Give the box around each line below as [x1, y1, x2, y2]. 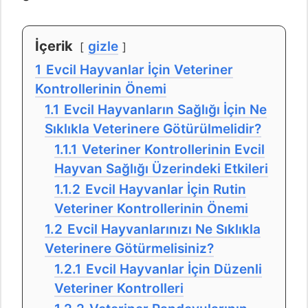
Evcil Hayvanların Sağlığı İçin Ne [64, 102, 267, 118]
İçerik [35, 38, 73, 55]
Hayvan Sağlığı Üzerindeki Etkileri [54, 161, 268, 177]
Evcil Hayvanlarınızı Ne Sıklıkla [67, 221, 261, 238]
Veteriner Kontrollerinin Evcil [82, 142, 265, 158]
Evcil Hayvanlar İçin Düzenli [86, 261, 262, 278]
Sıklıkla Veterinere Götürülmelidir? [45, 121, 261, 137]
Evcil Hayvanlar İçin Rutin [85, 181, 246, 198]
